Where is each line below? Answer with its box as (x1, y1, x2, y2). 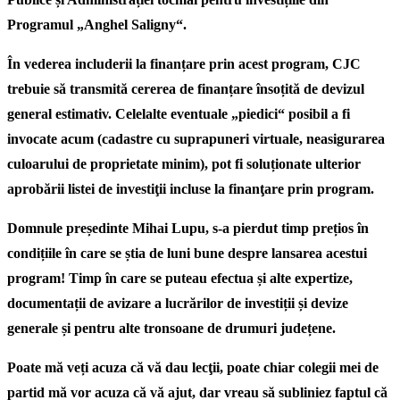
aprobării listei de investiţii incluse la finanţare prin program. (7, 181, 374, 196)
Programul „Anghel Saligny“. (7, 17, 187, 32)
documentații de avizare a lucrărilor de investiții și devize (7, 296, 348, 311)
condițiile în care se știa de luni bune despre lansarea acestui (7, 246, 367, 261)
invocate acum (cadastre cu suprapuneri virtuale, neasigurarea (7, 131, 385, 146)
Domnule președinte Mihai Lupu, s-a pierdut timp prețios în (7, 221, 369, 236)
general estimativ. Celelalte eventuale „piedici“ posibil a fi (7, 106, 350, 121)
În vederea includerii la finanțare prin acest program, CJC (7, 56, 361, 71)
